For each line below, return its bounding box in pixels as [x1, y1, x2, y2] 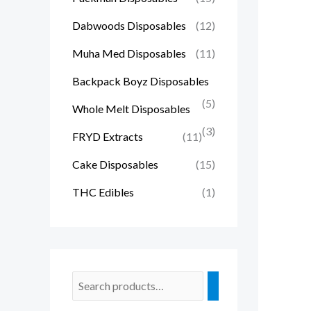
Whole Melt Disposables [72, 102, 190, 116]
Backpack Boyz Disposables [72, 74, 209, 88]
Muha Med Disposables [72, 47, 186, 60]
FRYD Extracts [72, 130, 143, 144]
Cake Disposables [72, 158, 158, 171]
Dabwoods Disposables [72, 19, 186, 33]
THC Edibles [72, 185, 134, 199]
